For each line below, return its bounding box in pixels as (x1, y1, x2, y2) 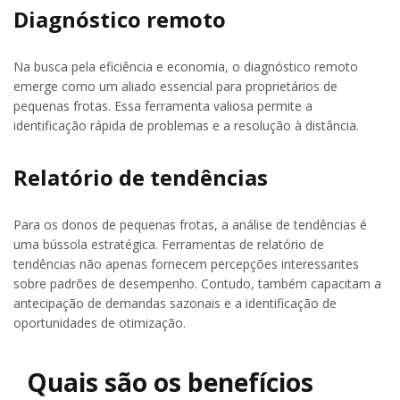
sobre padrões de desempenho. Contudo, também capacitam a (13, 275, 381, 292)
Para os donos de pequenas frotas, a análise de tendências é (13, 216, 367, 233)
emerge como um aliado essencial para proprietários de (13, 78, 337, 96)
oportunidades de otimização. (13, 314, 186, 331)
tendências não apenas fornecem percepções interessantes (13, 255, 359, 272)
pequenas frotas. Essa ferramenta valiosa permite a (13, 97, 312, 115)
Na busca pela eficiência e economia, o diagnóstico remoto (13, 58, 358, 76)
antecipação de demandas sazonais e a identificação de (13, 295, 337, 312)
